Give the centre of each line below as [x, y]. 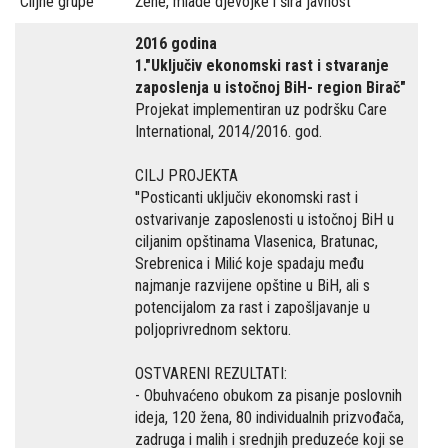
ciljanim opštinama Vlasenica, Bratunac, [256, 241]
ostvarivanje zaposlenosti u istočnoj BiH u [264, 219]
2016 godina [176, 43]
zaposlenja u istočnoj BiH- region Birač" [270, 87]
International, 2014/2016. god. [228, 131]
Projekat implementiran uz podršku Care [261, 109]
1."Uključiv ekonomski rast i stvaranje [262, 65]
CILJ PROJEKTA [186, 175]
